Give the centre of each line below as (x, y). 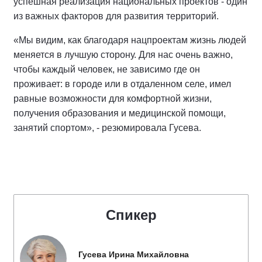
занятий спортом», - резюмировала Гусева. (110, 128)
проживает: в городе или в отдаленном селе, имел (122, 84)
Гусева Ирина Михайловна (134, 254)
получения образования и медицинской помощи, (120, 113)
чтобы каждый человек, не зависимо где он (107, 69)
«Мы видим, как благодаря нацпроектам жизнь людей (130, 40)
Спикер (131, 215)
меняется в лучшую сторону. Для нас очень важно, (123, 55)
